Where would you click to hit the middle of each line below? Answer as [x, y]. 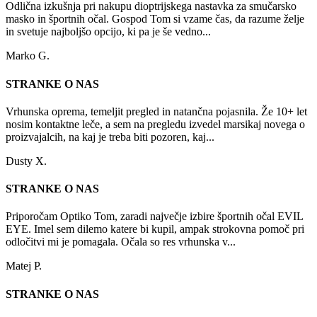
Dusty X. [26, 161]
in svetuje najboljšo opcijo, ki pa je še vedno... [108, 32]
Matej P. [24, 266]
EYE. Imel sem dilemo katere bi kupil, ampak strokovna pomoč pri [155, 229]
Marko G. [28, 56]
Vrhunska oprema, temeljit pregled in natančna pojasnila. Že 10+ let [156, 111]
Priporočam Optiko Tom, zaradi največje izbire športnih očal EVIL [154, 217]
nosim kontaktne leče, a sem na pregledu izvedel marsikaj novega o [155, 124]
